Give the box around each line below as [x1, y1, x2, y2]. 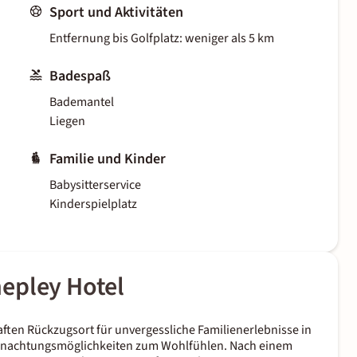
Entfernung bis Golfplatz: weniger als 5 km [49, 29, 274, 48]
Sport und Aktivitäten [49, 2, 183, 23]
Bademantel [49, 93, 114, 112]
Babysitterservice [49, 176, 141, 194]
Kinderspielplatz [49, 195, 137, 214]
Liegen [49, 112, 85, 131]
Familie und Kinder [49, 149, 166, 170]
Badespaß [49, 66, 111, 87]
